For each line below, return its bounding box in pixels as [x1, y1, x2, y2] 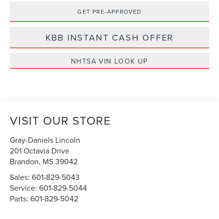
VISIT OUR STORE [10, 111, 111, 129]
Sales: [10, 171, 32, 182]
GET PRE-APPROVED [77, 7, 142, 16]
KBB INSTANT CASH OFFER [45, 31, 174, 44]
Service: [10, 182, 40, 193]
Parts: [10, 193, 31, 204]
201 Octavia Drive [10, 145, 70, 156]
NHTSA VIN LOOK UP [71, 56, 148, 66]
